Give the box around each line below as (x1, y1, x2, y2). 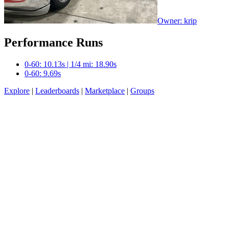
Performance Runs (4, 35, 103, 49)
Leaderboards (35, 86, 79, 95)
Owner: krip (157, 16, 197, 25)
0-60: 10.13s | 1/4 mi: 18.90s (25, 59, 117, 68)
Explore (4, 86, 30, 95)
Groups (130, 86, 154, 95)
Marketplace (85, 86, 125, 95)
